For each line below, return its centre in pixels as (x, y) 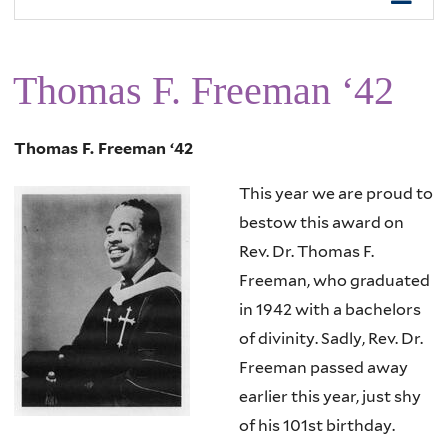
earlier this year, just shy (329, 396)
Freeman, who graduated (334, 280)
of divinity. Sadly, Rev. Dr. (330, 338)
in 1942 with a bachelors (329, 309)
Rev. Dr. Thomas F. (306, 251)
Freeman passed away (323, 367)
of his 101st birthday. (316, 425)
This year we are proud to (335, 193)
